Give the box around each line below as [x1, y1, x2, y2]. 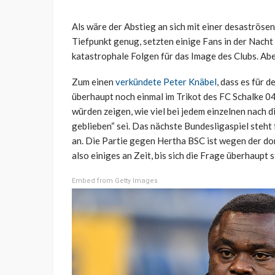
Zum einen [72, 76, 115, 88]
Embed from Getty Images [72, 177, 158, 185]
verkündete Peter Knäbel [115, 76, 217, 88]
